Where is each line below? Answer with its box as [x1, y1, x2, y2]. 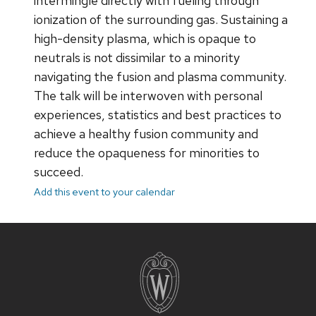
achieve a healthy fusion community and [34, 126, 258, 142]
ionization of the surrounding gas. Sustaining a [34, 11, 288, 28]
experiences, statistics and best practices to [34, 107, 281, 123]
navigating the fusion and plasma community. [34, 68, 286, 85]
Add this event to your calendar [34, 185, 175, 199]
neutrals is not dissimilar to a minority [34, 49, 240, 66]
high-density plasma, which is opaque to [34, 30, 256, 47]
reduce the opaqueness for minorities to [34, 145, 260, 162]
